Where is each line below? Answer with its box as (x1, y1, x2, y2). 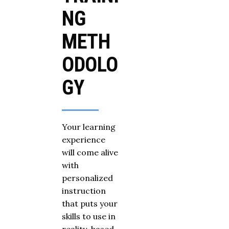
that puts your (62, 198, 118, 209)
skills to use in (62, 211, 116, 222)
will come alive (62, 147, 118, 158)
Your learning (62, 122, 116, 132)
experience (62, 134, 105, 145)
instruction (62, 186, 106, 196)
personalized (62, 173, 113, 184)
